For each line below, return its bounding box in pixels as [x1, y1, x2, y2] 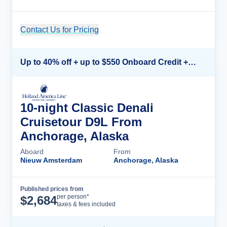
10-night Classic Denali [20, 101, 154, 115]
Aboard [20, 147, 44, 156]
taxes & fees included [57, 201, 116, 208]
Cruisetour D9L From [20, 115, 142, 129]
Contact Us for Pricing [20, 25, 99, 34]
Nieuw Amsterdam [20, 156, 82, 164]
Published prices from [20, 185, 84, 193]
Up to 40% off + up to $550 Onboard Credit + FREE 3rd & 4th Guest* [188, 58, 196, 66]
